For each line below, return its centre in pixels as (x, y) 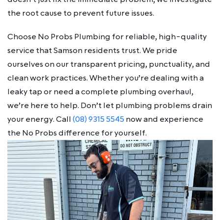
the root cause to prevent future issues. (81, 13)
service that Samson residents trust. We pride (92, 50)
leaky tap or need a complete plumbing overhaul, (100, 92)
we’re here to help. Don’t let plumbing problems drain (110, 105)
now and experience (164, 119)
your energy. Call (40, 119)
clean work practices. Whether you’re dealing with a (106, 78)
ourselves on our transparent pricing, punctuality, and (109, 64)
